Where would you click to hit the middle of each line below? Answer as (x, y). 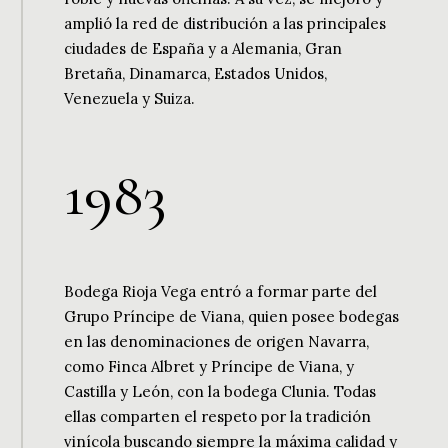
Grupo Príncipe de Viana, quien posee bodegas (232, 317)
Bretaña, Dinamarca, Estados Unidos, (196, 74)
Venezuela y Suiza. (130, 99)
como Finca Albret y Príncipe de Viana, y (209, 367)
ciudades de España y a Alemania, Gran (203, 49)
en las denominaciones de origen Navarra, (217, 342)
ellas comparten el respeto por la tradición (218, 417)
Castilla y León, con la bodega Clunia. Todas (220, 392)
